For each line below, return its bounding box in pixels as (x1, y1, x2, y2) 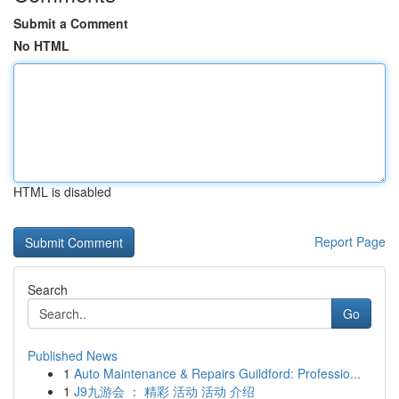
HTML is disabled (13, 183, 111, 200)
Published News (28, 346, 118, 364)
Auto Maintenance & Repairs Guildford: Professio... (74, 364, 361, 382)
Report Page (314, 232, 386, 250)
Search (28, 281, 68, 298)
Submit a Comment (13, 14, 128, 32)
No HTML (13, 37, 69, 54)
